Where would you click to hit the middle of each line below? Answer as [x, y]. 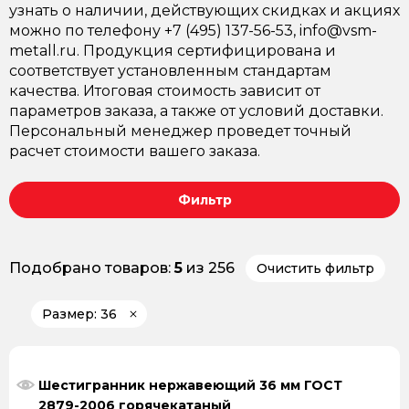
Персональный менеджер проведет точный [180, 131]
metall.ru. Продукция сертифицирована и [173, 51]
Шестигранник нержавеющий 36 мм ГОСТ [190, 385]
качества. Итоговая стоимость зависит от [165, 91]
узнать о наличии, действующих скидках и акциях [204, 10]
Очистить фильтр [315, 268]
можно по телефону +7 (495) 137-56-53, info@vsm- [193, 31]
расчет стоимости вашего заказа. [135, 151]
